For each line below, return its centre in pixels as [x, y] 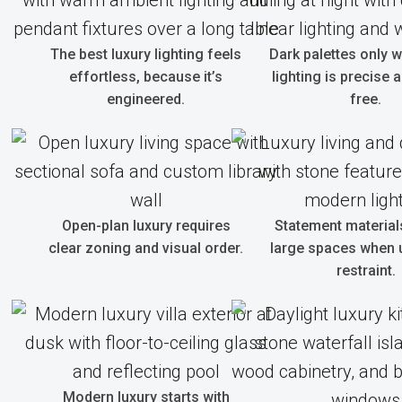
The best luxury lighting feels [146, 54]
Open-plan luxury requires [146, 226]
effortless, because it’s [146, 77]
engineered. [146, 99]
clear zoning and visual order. [146, 248]
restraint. [366, 271]
